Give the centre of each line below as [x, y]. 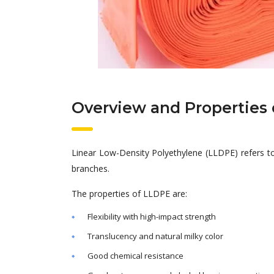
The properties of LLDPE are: [129, 194]
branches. [91, 168]
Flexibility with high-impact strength [152, 217]
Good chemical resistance [135, 256]
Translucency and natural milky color [155, 236]
